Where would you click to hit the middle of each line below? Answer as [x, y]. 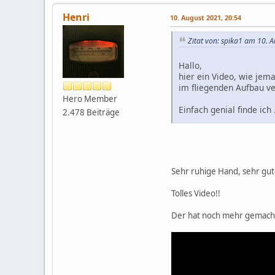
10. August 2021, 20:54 [206, 17]
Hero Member [90, 99]
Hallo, [190, 66]
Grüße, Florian [207, 143]
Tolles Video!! [196, 193]
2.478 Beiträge [91, 112]
